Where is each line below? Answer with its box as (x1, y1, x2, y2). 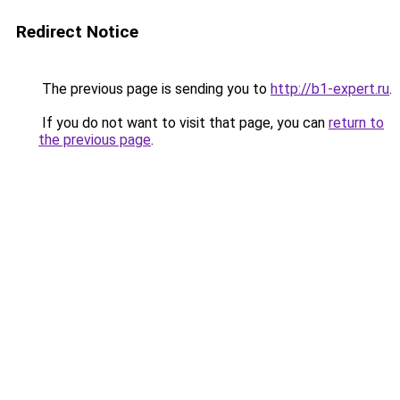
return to (329, 114, 384, 131)
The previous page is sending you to (38, 80, 271, 97)
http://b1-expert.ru (271, 80, 389, 97)
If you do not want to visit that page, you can (38, 114, 329, 131)
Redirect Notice (16, 21, 138, 42)
